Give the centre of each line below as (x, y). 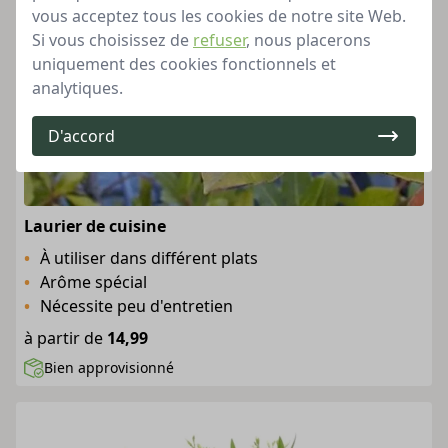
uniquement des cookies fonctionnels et (184, 64)
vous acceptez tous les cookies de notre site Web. (219, 16)
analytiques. (77, 88)
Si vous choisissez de (112, 40)
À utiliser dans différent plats (149, 258)
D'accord (81, 136)
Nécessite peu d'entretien (136, 306)
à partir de (63, 338)
